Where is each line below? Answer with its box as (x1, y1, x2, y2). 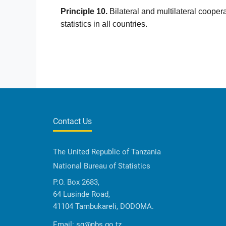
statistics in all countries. (61, 19, 147, 28)
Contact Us (53, 116, 92, 126)
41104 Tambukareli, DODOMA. (53, 201, 154, 211)
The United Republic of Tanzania (53, 147, 161, 156)
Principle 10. (61, 7, 107, 16)
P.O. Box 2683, (53, 177, 99, 187)
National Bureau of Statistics (53, 161, 150, 171)
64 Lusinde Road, (53, 189, 110, 199)
